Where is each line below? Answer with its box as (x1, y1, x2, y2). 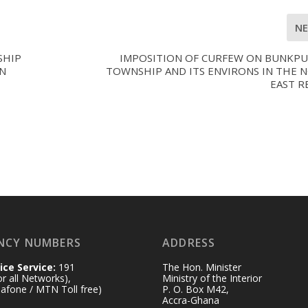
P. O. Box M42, (162, 283, 229, 296)
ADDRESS (162, 235, 216, 251)
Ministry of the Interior (162, 272, 262, 285)
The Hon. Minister (162, 261, 241, 274)
